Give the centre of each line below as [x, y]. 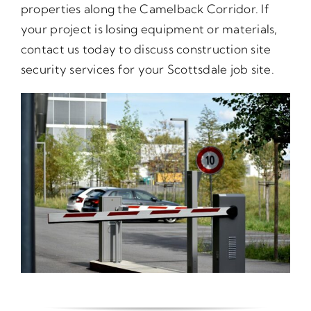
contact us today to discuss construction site [146, 49]
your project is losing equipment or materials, [149, 29]
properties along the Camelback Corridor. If [145, 9]
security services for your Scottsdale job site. [147, 69]
